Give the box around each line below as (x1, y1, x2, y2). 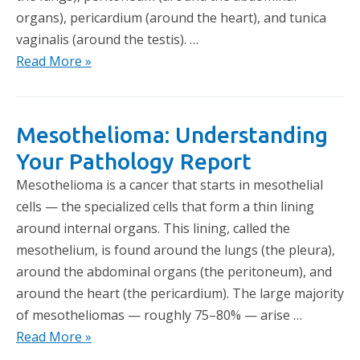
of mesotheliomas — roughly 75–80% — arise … (16, 306, 302, 324)
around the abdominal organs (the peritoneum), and (16, 263, 332, 280)
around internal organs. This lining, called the (16, 219, 290, 237)
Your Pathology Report (16, 149, 252, 174)
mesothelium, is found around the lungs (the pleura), (16, 241, 335, 259)
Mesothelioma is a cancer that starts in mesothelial (16, 176, 323, 194)
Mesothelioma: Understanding (16, 122, 328, 147)
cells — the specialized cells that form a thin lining (16, 198, 314, 215)
